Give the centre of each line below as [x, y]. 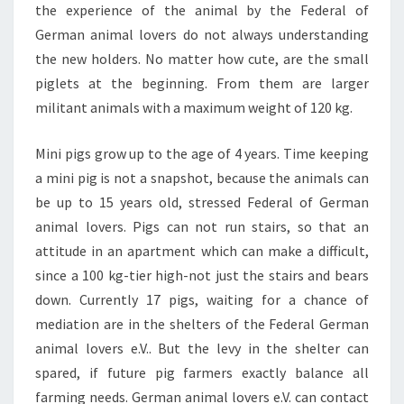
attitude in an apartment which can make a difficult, [202, 251]
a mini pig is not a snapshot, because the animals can [202, 178]
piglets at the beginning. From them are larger [202, 83]
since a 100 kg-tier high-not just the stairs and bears [202, 275]
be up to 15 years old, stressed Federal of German [202, 202]
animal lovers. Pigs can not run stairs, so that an [202, 226]
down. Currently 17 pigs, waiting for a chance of [202, 299]
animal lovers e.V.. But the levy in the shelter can [202, 348]
